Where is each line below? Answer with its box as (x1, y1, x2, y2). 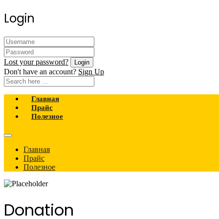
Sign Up (78, 67, 104, 76)
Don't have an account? (4, 67, 78, 76)
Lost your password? (4, 57, 68, 66)
